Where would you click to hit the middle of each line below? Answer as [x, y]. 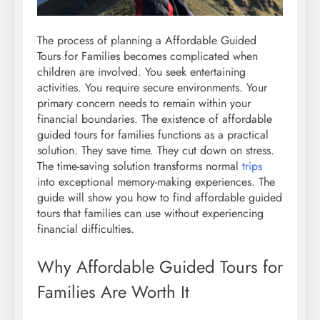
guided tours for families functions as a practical [153, 135]
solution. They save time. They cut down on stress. [156, 151]
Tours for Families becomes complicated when [147, 56]
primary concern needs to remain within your [144, 104]
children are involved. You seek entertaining [141, 72]
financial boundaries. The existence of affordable [155, 119]
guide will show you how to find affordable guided [160, 198]
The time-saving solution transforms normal [140, 166]
